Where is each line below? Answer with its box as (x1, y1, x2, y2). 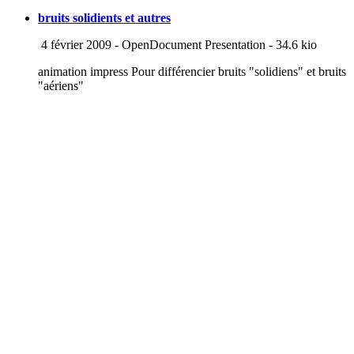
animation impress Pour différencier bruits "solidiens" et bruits (38, 64, 346, 78)
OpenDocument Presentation (122, 37, 265, 51)
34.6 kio (276, 37, 317, 51)
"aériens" (38, 78, 84, 92)
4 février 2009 (38, 37, 111, 51)
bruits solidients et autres (38, 10, 171, 24)
